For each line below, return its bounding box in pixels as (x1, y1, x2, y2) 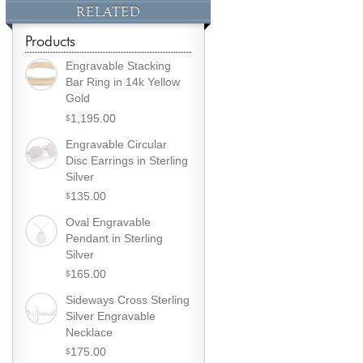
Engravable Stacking (66, 60, 172, 73)
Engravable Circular (66, 138, 168, 151)
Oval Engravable (66, 216, 152, 228)
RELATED (75, 3, 141, 19)
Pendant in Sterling (66, 232, 164, 245)
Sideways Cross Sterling (66, 293, 190, 306)
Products (25, 33, 76, 49)
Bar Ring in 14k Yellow (66, 76, 181, 89)
